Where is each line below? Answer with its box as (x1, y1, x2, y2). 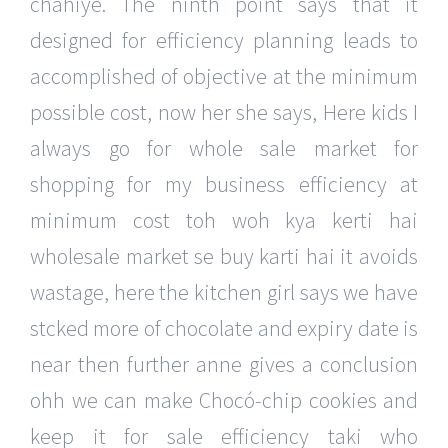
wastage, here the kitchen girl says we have (30, 278, 418, 307)
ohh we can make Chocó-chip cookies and (30, 386, 418, 415)
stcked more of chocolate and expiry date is (30, 314, 418, 343)
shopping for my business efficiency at (30, 170, 418, 199)
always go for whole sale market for (30, 134, 418, 163)
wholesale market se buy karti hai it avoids (30, 242, 418, 271)
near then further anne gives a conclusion (30, 350, 418, 379)
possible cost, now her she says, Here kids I (30, 98, 418, 127)
